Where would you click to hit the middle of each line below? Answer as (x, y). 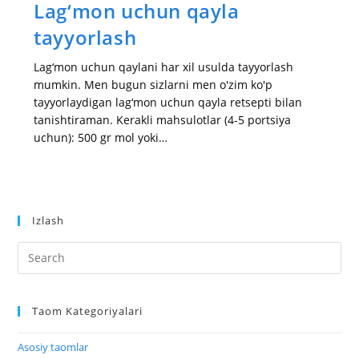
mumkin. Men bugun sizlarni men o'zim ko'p (153, 84)
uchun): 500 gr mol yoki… (101, 137)
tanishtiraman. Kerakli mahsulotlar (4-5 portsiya (163, 119)
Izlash (48, 220)
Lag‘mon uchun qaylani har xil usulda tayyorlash (164, 67)
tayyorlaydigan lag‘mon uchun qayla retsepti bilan (168, 102)
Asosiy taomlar (53, 347)
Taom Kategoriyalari (88, 311)
